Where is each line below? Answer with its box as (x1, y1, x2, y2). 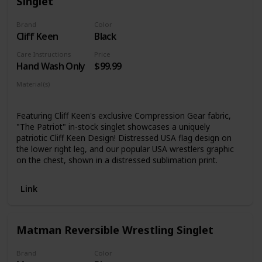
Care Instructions (16, 49, 71, 58)
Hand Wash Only (16, 59, 85, 73)
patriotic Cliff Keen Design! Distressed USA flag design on (16, 132, 232, 143)
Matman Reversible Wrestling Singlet (16, 222, 213, 237)
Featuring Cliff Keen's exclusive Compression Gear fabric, (16, 109, 231, 121)
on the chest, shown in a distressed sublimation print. (16, 154, 218, 166)
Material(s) (16, 79, 50, 88)
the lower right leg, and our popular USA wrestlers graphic (16, 143, 234, 154)
